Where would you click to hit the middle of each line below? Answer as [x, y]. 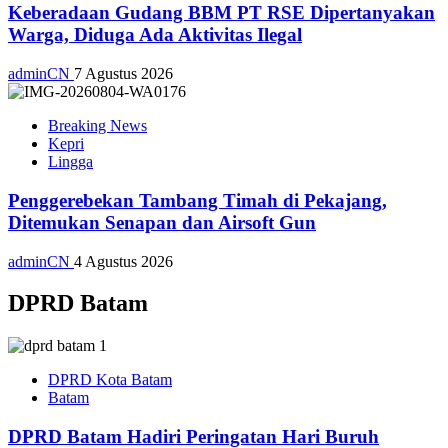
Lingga [70, 162]
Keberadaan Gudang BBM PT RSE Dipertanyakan [221, 13]
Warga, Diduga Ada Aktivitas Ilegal [155, 35]
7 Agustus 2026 [123, 74]
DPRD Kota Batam [110, 380]
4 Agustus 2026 [123, 261]
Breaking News [97, 126]
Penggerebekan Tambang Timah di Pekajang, [197, 200]
